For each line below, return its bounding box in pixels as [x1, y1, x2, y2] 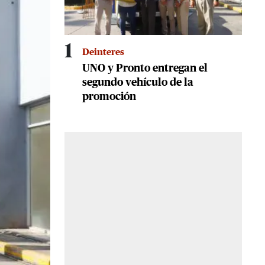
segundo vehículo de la [82, 77, 193, 89]
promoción [82, 92, 136, 103]
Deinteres [82, 47, 124, 57]
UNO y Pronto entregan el [82, 63, 208, 75]
